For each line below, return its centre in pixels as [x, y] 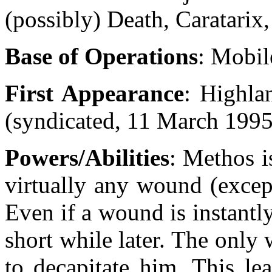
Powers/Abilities [87, 158]
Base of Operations [101, 56]
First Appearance [94, 93]
